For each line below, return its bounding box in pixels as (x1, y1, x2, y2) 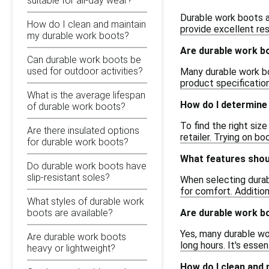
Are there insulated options (27, 124, 139, 136)
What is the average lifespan (27, 89, 145, 101)
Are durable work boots (27, 231, 126, 243)
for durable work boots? (27, 136, 128, 148)
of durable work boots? (27, 100, 125, 112)
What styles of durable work (27, 195, 144, 207)
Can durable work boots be (27, 53, 141, 65)
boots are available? (27, 207, 113, 219)
